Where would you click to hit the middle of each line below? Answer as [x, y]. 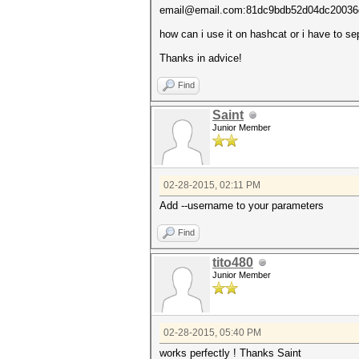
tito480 [233, 262]
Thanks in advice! [201, 58]
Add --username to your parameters [242, 206]
